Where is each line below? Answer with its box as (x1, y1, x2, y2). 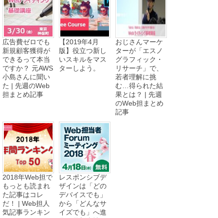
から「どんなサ (59, 199, 107, 207)
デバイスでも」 (59, 190, 107, 199)
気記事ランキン (2, 208, 50, 216)
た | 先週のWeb (2, 81, 50, 90)
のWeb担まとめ (115, 99, 163, 107)
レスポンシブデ (59, 173, 107, 181)
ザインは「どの (59, 182, 107, 190)
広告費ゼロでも (2, 37, 50, 46)
